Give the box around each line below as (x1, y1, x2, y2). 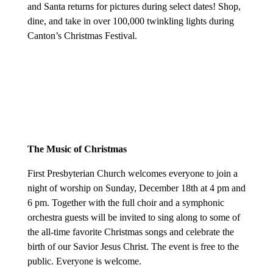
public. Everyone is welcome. (27, 256, 141, 267)
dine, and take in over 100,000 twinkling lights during (27, 16, 234, 27)
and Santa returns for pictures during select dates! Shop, (27, 1, 241, 12)
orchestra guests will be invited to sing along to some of (27, 212, 240, 223)
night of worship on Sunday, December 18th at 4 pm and (27, 183, 246, 194)
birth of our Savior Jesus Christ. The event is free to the (27, 241, 239, 252)
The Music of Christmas (27, 144, 127, 155)
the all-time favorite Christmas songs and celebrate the (27, 227, 234, 238)
